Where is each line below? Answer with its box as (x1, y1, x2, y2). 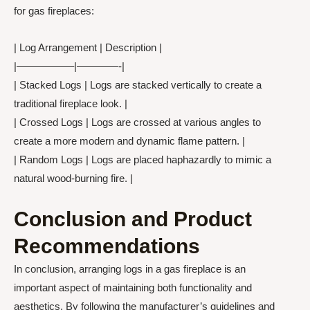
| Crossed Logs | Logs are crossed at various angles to (14, 116, 261, 128)
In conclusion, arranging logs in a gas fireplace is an (14, 263, 246, 275)
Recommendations (14, 235, 200, 257)
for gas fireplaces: (14, 4, 94, 17)
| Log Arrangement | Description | (14, 41, 162, 53)
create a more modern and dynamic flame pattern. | (14, 134, 245, 147)
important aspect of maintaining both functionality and (14, 282, 252, 293)
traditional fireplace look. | (14, 97, 127, 109)
